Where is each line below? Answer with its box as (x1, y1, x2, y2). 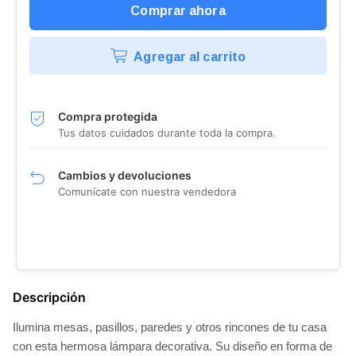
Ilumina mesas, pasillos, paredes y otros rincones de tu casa (13, 320, 327, 334)
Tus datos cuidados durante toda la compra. (58, 126, 276, 139)
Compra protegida (58, 110, 157, 123)
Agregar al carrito (133, 50, 246, 64)
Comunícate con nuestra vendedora (58, 185, 236, 198)
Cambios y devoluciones (58, 168, 192, 182)
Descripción (13, 289, 86, 305)
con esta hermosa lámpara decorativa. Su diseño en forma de (13, 339, 332, 353)
